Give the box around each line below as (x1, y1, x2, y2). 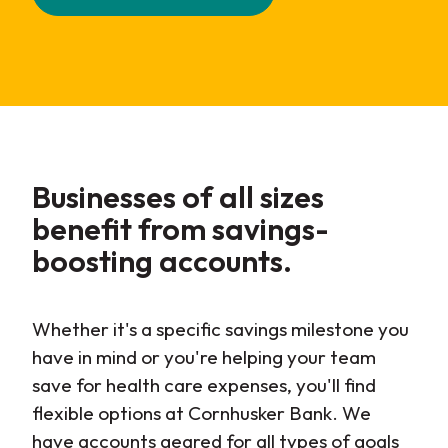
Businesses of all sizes (32, 177, 324, 216)
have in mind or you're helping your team (32, 344, 376, 369)
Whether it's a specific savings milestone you (32, 316, 409, 341)
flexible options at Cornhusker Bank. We (32, 400, 371, 425)
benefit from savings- (32, 209, 329, 248)
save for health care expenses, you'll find (32, 372, 376, 397)
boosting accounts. (32, 241, 292, 280)
